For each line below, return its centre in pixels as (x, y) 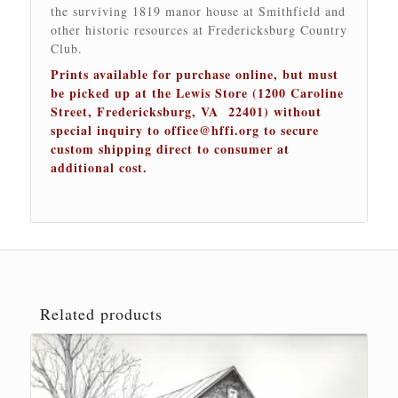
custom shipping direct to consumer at (170, 148)
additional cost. (106, 167)
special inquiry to (107, 130)
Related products (101, 313)
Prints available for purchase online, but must (194, 74)
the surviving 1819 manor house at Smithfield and (198, 11)
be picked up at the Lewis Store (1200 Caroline (197, 92)
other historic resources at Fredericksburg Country (199, 29)
